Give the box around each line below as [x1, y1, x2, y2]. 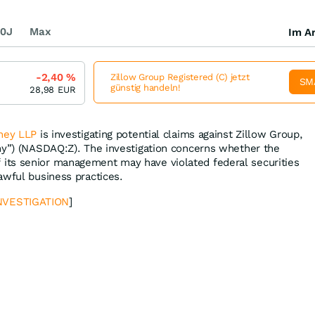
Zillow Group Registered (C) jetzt [110, 71, 250, 82]
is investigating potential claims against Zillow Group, [37, 127, 303, 141]
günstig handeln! [110, 82, 181, 93]
